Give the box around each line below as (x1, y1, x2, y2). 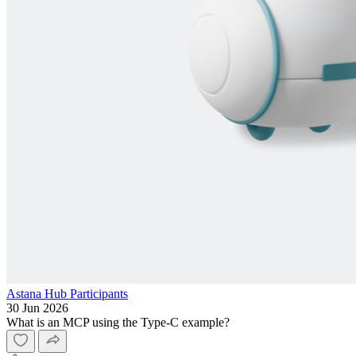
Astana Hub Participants (6, 287, 128, 300)
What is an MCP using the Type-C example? (6, 315, 230, 329)
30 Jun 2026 (6, 301, 68, 315)
